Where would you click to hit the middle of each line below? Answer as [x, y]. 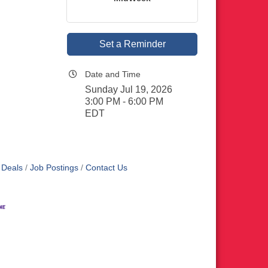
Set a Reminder [132, 44]
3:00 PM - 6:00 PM [124, 101]
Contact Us [106, 168]
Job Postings [54, 168]
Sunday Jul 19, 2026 [129, 89]
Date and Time [113, 74]
